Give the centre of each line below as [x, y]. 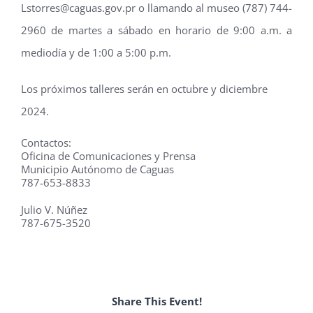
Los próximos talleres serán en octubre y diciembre [144, 88]
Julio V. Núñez [54, 209]
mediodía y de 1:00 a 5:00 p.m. [96, 52]
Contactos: [46, 142]
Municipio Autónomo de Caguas [97, 169]
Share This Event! [156, 301]
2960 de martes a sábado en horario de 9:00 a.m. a [156, 30]
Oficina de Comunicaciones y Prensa [108, 155]
